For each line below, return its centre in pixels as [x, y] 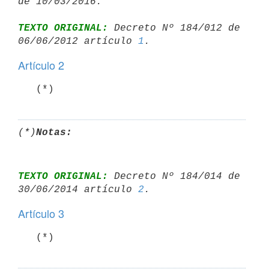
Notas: [54, 132]
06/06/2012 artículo [78, 41]
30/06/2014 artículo [78, 189]
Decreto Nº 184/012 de [174, 28]
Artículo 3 [41, 213]
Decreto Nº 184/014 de [174, 176]
